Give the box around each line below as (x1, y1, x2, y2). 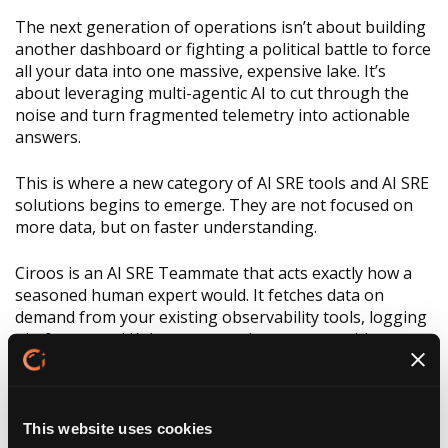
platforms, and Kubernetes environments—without (15, 328, 400, 351)
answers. (15, 126, 81, 149)
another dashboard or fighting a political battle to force (15, 38, 431, 61)
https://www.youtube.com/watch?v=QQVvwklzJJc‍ (15, 394, 372, 417)
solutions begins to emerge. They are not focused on (15, 194, 413, 217)
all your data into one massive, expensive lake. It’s (15, 60, 386, 83)
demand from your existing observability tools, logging (15, 306, 427, 329)
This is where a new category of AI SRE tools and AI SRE (15, 172, 429, 195)
